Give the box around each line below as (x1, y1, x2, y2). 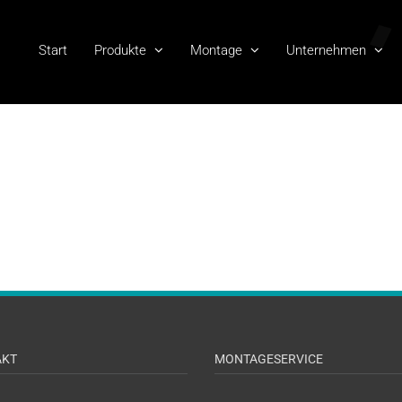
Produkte (94, 41, 146, 58)
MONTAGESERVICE (214, 352, 323, 366)
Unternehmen (286, 41, 366, 58)
